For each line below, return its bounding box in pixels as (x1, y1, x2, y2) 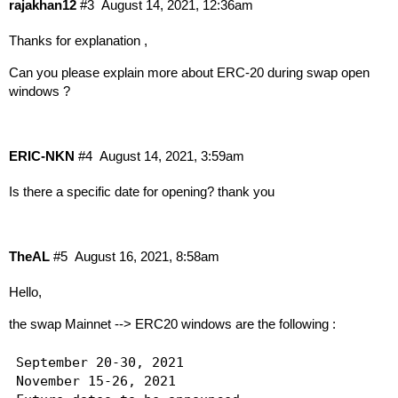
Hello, (9, 284, 42, 300)
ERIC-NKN (9, 148, 75, 164)
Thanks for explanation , (9, 32, 147, 48)
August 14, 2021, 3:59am (99, 148, 244, 164)
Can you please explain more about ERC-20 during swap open (9, 64, 370, 80)
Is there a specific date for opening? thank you (9, 183, 275, 199)
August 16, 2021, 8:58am (74, 249, 219, 265)
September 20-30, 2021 (15, 354, 184, 370)
